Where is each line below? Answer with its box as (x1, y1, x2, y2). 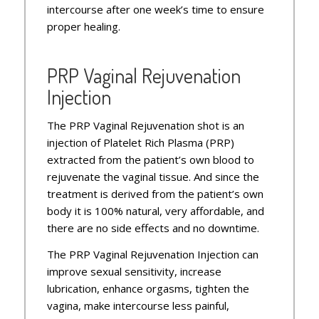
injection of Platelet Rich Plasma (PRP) (46, 135, 234, 150)
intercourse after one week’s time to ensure (46, 2, 264, 17)
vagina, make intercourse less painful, (46, 298, 229, 313)
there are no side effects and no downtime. (46, 221, 259, 235)
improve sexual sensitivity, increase (46, 263, 221, 278)
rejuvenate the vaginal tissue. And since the (46, 169, 259, 184)
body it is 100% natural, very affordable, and (46, 204, 264, 218)
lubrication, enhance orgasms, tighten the (46, 281, 249, 296)
